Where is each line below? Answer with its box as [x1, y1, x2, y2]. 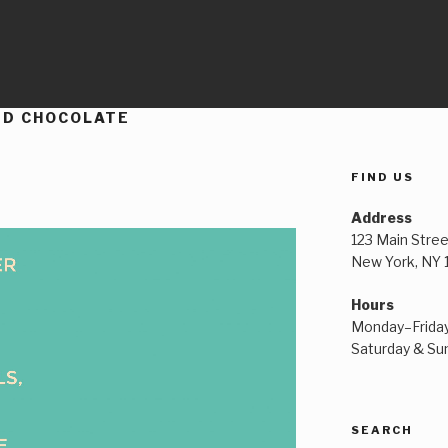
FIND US [350, 169, 414, 184]
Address [350, 208, 412, 226]
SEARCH [350, 422, 413, 437]
